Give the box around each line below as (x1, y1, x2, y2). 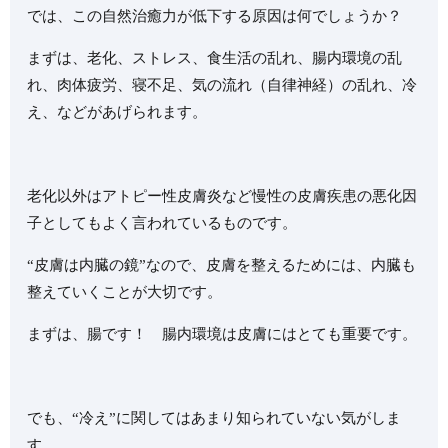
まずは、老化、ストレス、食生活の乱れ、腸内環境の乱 (27, 49, 403, 66)
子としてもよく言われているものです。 (27, 214, 298, 231)
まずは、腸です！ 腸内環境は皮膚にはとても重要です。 (27, 325, 418, 342)
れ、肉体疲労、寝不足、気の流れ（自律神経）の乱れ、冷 (27, 76, 418, 93)
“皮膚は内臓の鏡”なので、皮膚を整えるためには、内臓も (27, 256, 417, 273)
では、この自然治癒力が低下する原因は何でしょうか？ (27, 7, 403, 24)
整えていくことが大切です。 (27, 283, 223, 300)
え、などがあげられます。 (27, 103, 208, 120)
